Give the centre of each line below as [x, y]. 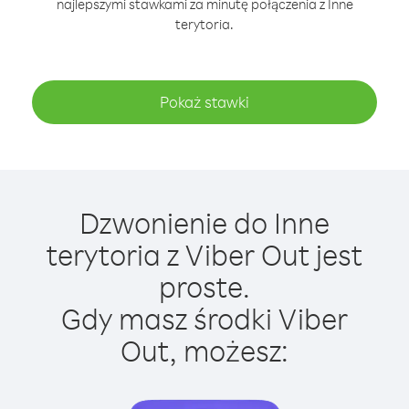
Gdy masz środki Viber [204, 318]
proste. [204, 286]
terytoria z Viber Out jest [204, 254]
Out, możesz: [204, 350]
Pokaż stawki [204, 102]
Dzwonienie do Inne [204, 222]
